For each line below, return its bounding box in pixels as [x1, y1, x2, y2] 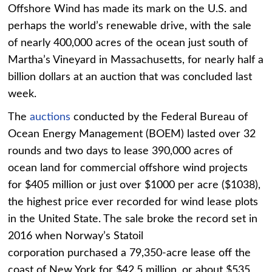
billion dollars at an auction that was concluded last [8, 72, 253, 83]
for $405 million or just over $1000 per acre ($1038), [8, 180, 261, 191]
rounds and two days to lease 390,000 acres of [8, 146, 233, 157]
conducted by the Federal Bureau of [70, 112, 248, 123]
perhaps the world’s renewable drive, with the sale [8, 21, 252, 32]
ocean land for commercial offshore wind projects [8, 163, 248, 174]
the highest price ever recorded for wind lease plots [8, 197, 259, 208]
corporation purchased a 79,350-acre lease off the [8, 248, 251, 259]
